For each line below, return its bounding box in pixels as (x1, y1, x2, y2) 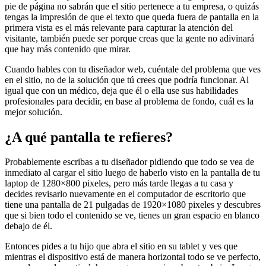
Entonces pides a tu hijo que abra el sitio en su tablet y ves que (5, 241, 237, 252)
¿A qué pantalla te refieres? (5, 129, 173, 145)
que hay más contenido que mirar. (5, 43, 131, 54)
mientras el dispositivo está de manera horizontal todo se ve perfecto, (5, 252, 261, 262)
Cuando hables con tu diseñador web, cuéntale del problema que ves (5, 64, 261, 74)
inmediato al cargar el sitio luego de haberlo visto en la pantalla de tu (5, 167, 260, 178)
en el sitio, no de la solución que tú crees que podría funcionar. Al (5, 74, 249, 85)
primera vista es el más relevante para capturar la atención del (5, 22, 233, 33)
